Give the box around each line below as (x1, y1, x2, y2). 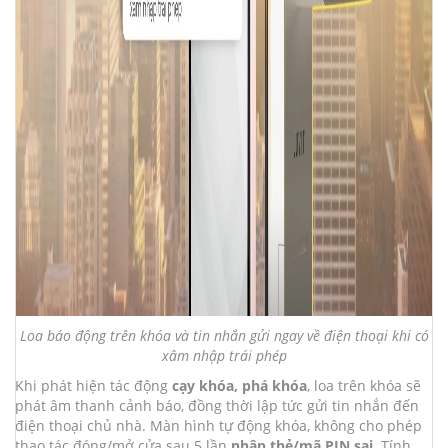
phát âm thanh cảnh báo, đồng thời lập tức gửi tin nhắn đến (15, 396, 419, 415)
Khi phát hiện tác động (15, 376, 172, 395)
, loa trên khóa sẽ (307, 376, 421, 395)
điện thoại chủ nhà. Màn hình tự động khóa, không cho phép (15, 416, 422, 435)
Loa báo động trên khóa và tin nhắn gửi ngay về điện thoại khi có (19, 326, 429, 345)
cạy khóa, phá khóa (172, 376, 307, 395)
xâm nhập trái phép (161, 346, 287, 365)
